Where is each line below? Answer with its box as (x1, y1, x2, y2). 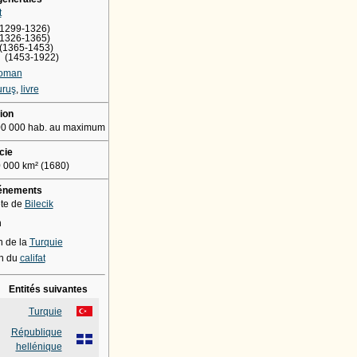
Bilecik (24, 198, 53, 210)
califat (19, 252, 45, 264)
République (10, 327, 62, 339)
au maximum (49, 121, 105, 133)
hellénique (15, 341, 62, 353)
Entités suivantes (9, 284, 88, 296)
